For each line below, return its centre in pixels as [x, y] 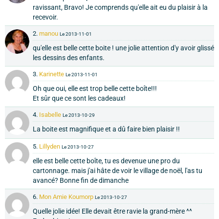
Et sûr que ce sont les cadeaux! [79, 99]
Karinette [52, 74]
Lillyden [50, 147]
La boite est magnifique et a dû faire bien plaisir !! [106, 129]
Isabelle [50, 115]
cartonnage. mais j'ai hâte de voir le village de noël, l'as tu [118, 171]
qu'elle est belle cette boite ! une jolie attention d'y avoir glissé [123, 48]
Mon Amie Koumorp [66, 197]
